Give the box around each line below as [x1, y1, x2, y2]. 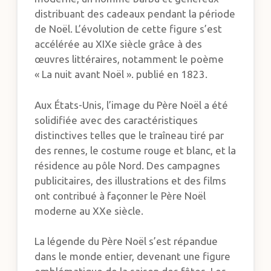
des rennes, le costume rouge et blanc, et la [34, 144, 237, 156]
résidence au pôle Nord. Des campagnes [34, 159, 221, 171]
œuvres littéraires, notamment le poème [34, 53, 224, 65]
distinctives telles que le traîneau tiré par [34, 129, 224, 141]
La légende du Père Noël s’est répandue [34, 235, 218, 247]
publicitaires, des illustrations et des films [34, 174, 227, 186]
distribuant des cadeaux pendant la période [34, 8, 236, 20]
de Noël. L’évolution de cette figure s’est [34, 23, 223, 35]
